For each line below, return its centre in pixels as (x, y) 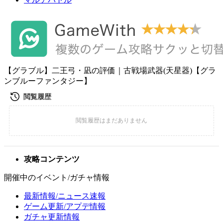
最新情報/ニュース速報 (65, 196)
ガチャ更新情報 (52, 217)
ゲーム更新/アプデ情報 (65, 206)
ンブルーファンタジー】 (48, 81)
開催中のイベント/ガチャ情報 (57, 177)
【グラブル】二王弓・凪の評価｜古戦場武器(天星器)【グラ (110, 70)
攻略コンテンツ (52, 159)
